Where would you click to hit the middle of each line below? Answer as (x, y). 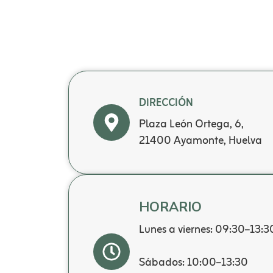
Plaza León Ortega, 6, (191, 124)
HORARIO (170, 207)
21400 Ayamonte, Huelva (200, 141)
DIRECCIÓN (166, 103)
